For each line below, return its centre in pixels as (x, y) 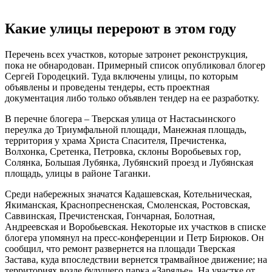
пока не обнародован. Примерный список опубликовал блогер (135, 65)
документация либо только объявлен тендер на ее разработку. (132, 98)
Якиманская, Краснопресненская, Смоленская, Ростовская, (127, 205)
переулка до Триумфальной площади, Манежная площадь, (126, 129)
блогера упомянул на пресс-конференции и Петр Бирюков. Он (134, 237)
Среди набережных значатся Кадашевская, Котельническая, (128, 194)
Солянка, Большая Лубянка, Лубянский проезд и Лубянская (129, 162)
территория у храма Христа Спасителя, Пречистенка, (116, 140)
